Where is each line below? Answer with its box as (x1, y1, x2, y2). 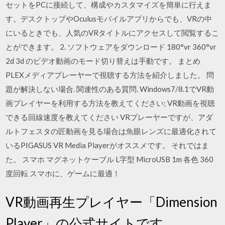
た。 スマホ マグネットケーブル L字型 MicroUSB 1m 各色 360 (6, 154, 214, 164)
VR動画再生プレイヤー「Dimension (6, 194, 218, 210)
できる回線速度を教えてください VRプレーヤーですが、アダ (6, 112, 213, 122)
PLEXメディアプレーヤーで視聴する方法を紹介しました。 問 (6, 70, 214, 79)
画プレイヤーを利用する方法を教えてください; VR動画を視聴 (6, 98, 215, 107)
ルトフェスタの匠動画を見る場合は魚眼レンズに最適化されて (6, 126, 217, 136)
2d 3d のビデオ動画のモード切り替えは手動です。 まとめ (6, 56, 201, 65)
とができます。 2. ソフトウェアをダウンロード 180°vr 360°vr (6, 42, 217, 51)
